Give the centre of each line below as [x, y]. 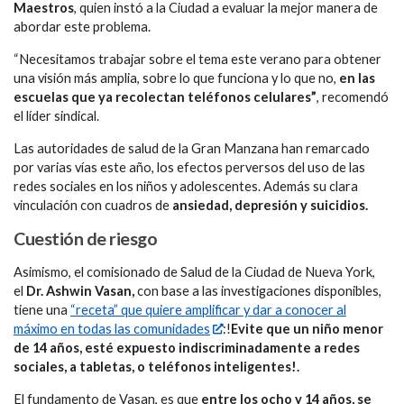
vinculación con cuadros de [93, 205]
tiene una [42, 310]
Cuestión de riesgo [85, 239]
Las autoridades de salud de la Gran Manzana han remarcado [192, 148]
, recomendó [353, 96]
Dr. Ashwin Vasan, [82, 291]
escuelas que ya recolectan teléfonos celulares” [165, 96]
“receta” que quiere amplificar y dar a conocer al [208, 310]
